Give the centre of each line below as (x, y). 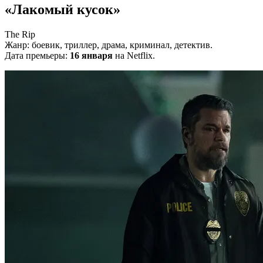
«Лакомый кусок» (63, 9)
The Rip (20, 34)
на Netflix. (134, 55)
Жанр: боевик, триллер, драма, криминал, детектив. (109, 45)
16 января (91, 55)
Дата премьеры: (37, 55)
